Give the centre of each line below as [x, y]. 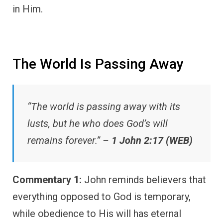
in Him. [28, 9]
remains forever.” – [69, 141]
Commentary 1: [47, 180]
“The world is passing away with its [104, 107]
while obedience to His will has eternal [97, 214]
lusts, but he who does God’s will [98, 124]
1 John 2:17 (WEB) [152, 141]
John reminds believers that [144, 180]
